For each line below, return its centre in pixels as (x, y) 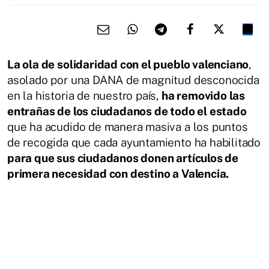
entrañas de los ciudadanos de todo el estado (127, 111)
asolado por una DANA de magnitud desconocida (133, 80)
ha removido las (203, 95)
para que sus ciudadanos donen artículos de (123, 158)
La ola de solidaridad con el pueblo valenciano (128, 64)
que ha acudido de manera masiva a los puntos (128, 126)
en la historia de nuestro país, (84, 95)
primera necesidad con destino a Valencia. (118, 173)
